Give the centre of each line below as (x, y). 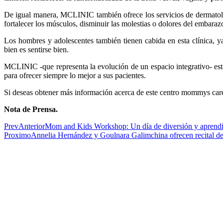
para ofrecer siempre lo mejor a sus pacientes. (75, 75)
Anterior (32, 126)
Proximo (17, 135)
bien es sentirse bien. (36, 50)
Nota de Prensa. (31, 109)
